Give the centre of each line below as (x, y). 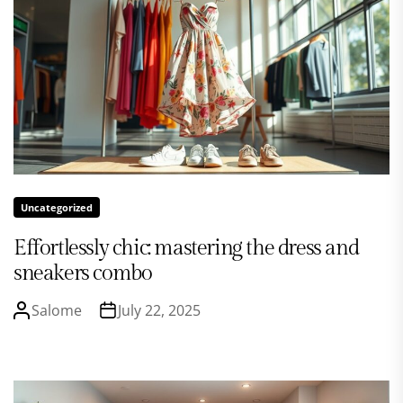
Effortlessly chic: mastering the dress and (186, 248)
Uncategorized (57, 207)
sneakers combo (83, 273)
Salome (57, 310)
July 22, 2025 (159, 310)
